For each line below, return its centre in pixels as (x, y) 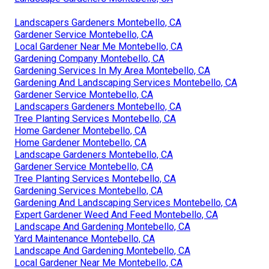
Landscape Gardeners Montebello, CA (94, 154)
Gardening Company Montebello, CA (89, 58)
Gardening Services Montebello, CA (89, 190)
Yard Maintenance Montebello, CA (85, 238)
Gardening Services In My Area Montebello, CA (112, 70)
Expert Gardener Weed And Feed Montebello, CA (116, 214)
